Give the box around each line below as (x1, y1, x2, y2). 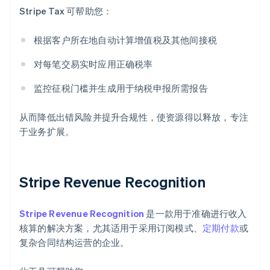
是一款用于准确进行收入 (144, 207, 247, 220)
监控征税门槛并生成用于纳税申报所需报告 (34, 82, 208, 95)
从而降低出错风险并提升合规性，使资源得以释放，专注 (19, 111, 249, 124)
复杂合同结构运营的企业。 (19, 236, 130, 249)
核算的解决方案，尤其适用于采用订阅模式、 (19, 222, 202, 234)
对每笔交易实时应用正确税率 (34, 58, 153, 71)
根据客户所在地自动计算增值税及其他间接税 (34, 34, 217, 46)
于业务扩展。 (19, 125, 75, 138)
